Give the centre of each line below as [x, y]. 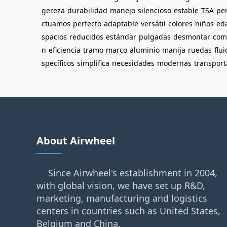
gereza [53, 10]
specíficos [58, 63]
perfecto [87, 24]
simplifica [93, 63]
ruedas [200, 50]
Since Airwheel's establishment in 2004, [133, 173]
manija [174, 50]
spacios [54, 37]
